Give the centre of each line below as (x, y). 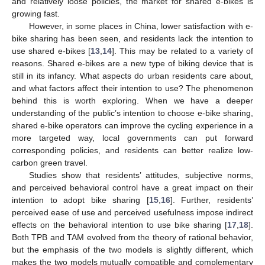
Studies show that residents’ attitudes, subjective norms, (141, 175)
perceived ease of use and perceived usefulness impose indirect (132, 212)
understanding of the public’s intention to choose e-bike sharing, (132, 113)
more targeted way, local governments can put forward (132, 138)
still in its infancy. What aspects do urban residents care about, (132, 75)
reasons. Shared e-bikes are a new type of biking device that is (132, 63)
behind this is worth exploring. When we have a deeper (132, 100)
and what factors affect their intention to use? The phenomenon (132, 88)
